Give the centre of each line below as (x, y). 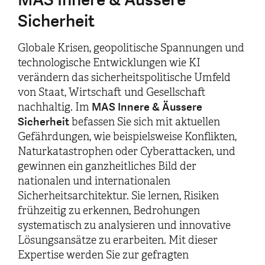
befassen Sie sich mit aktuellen (145, 122)
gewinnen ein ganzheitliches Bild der (107, 166)
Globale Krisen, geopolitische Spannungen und (131, 48)
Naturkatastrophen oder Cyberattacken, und (127, 151)
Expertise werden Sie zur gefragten (103, 255)
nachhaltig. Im (55, 107)
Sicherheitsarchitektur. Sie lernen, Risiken (118, 195)
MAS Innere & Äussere (147, 107)
